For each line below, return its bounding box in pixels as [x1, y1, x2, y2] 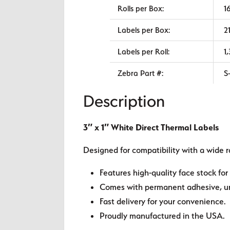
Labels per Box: [117, 25, 170, 35]
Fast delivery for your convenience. [100, 196, 226, 207]
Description [83, 94, 165, 111]
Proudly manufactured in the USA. [100, 210, 225, 221]
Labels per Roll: [117, 46, 169, 56]
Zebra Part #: [117, 68, 163, 78]
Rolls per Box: [117, 3, 164, 13]
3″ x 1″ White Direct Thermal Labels [83, 122, 219, 133]
